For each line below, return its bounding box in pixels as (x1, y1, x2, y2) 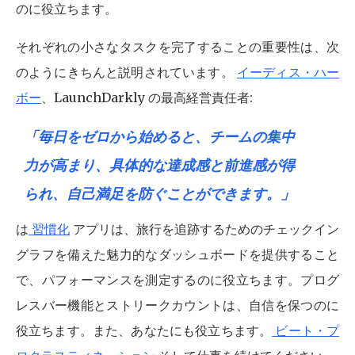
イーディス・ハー (236, 64, 340, 80)
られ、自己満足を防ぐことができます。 (24, 185, 281, 203)
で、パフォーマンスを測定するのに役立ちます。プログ (16, 272, 339, 288)
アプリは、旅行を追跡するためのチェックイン (70, 221, 339, 237)
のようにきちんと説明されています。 (16, 64, 237, 80)
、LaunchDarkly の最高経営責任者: (41, 90, 253, 105)
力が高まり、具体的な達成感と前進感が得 (24, 156, 295, 174)
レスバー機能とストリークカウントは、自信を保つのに (16, 297, 339, 313)
